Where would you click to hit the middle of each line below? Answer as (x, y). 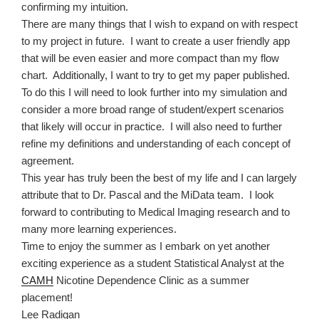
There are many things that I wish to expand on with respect (159, 23)
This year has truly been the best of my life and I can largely (159, 177)
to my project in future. (73, 41)
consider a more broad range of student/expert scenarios (153, 109)
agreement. (48, 160)
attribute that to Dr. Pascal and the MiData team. (132, 194)
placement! (47, 297)
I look (262, 194)
